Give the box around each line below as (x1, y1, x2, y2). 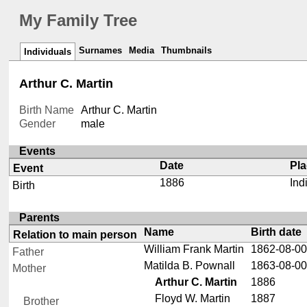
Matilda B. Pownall (143, 259, 235, 271)
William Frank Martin (143, 243, 244, 255)
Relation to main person (13, 228, 138, 241)
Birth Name (19, 104, 75, 116)
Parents (19, 211, 60, 223)
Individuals (24, 47, 72, 58)
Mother (12, 262, 47, 274)
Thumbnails (161, 45, 212, 56)
